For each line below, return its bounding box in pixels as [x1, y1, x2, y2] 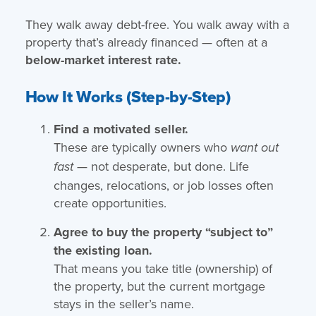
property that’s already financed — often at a [25, 32, 267, 51]
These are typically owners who [53, 138, 231, 156]
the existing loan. [53, 241, 152, 260]
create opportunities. [53, 193, 166, 212]
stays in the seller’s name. [53, 294, 194, 312]
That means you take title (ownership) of [53, 259, 272, 277]
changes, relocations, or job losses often [53, 176, 274, 194]
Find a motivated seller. [53, 119, 188, 138]
